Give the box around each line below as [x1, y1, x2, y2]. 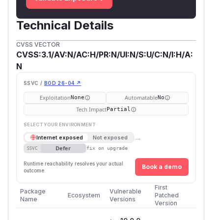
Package [20, 187, 46, 195]
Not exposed [93, 134, 128, 141]
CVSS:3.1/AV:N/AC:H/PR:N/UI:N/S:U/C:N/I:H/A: [16, 49, 193, 59]
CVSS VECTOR [16, 40, 60, 48]
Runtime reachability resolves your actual [24, 160, 123, 166]
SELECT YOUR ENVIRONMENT [24, 121, 95, 127]
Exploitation [39, 93, 71, 101]
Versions [110, 195, 136, 203]
